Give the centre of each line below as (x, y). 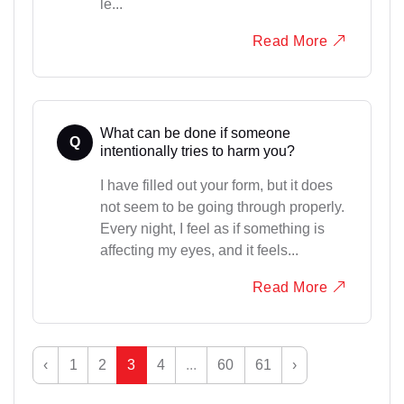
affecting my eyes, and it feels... (199, 250)
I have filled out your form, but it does (216, 185)
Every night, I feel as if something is (212, 229)
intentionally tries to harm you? (197, 151)
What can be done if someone (195, 133)
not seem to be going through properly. (222, 207)
